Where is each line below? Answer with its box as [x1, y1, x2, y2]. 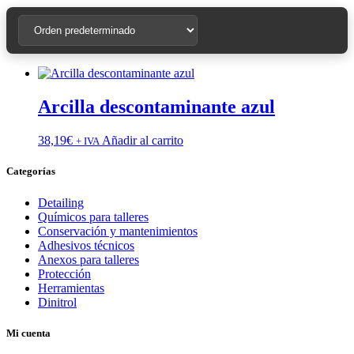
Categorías [6, 165, 55, 178]
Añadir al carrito [102, 134, 183, 148]
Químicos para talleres [38, 209, 149, 224]
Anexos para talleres [38, 252, 139, 266]
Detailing [38, 195, 84, 209]
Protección [38, 266, 91, 281]
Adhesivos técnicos [38, 238, 134, 252]
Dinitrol [38, 295, 77, 309]
